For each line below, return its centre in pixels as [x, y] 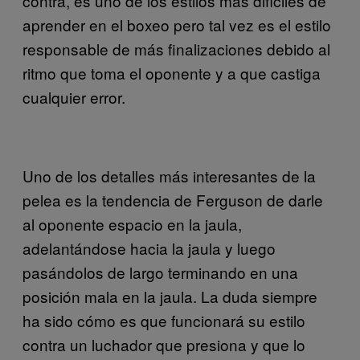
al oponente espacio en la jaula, [132, 223]
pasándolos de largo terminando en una [160, 272]
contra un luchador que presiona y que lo [164, 344]
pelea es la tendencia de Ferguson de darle [173, 199]
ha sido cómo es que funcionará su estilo [164, 320]
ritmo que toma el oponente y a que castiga [172, 72]
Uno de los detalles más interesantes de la [169, 175]
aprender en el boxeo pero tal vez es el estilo [177, 24]
